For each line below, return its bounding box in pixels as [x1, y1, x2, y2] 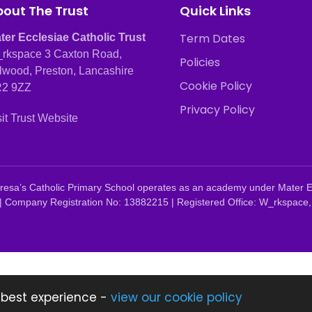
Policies [179, 54, 220, 70]
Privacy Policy [179, 102, 255, 118]
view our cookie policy [111, 288, 242, 306]
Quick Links [179, 2, 251, 19]
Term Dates [179, 31, 245, 47]
